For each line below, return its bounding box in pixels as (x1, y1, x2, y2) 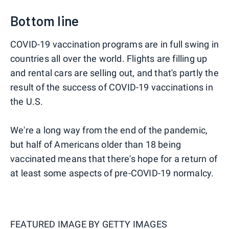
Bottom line (10, 13, 79, 29)
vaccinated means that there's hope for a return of (10, 153, 218, 165)
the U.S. (10, 96, 43, 107)
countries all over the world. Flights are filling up (10, 53, 208, 64)
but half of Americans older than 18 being (10, 139, 181, 150)
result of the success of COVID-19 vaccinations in (10, 82, 213, 93)
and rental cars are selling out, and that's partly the (10, 67, 219, 79)
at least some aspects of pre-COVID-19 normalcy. (10, 168, 214, 179)
